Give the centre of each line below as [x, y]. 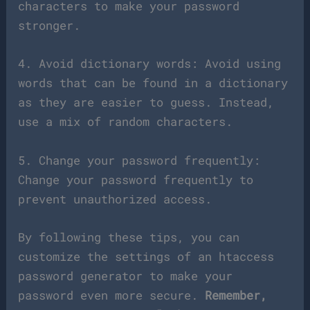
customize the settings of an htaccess [146, 256]
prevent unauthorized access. [115, 199]
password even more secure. [108, 295]
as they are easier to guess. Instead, [146, 102]
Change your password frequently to [136, 179]
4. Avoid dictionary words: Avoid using [150, 64]
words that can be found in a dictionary [153, 83]
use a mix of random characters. [126, 122]
